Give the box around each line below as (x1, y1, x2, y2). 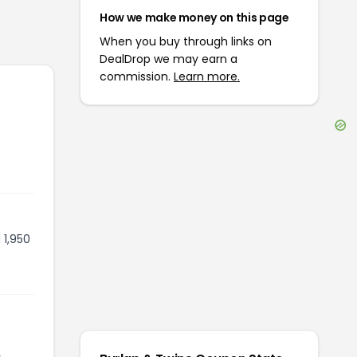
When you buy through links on (100, 33, 272, 49)
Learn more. (174, 69, 240, 84)
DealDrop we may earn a (100, 51, 237, 67)
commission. (100, 69, 174, 84)
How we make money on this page (100, 10, 289, 25)
